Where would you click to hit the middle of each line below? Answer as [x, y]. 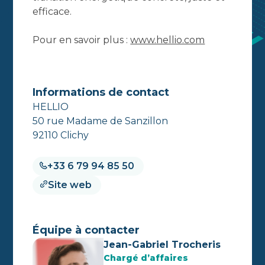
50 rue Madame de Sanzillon [101, 121]
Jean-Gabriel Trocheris [162, 245]
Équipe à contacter [86, 230]
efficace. [52, 12]
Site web [70, 185]
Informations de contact [101, 92]
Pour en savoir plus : [82, 40]
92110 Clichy [61, 135]
